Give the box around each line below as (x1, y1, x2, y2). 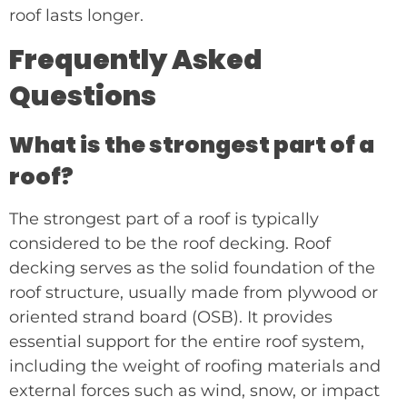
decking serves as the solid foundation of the (9, 257, 375, 278)
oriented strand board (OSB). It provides (9, 306, 333, 327)
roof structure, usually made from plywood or (9, 282, 378, 303)
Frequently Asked (9, 40, 263, 79)
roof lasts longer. (9, 5, 144, 26)
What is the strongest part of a (9, 128, 374, 161)
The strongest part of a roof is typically (9, 208, 319, 229)
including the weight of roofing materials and (9, 355, 381, 376)
